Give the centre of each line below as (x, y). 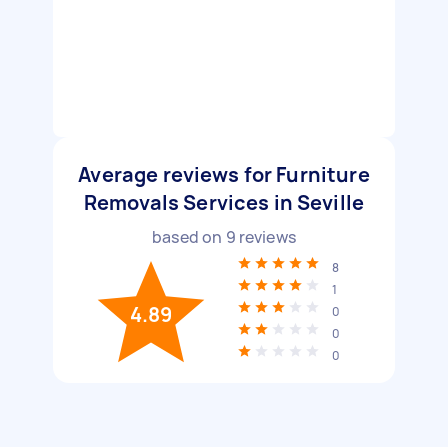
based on (189, 237)
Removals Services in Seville (224, 202)
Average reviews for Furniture (224, 174)
